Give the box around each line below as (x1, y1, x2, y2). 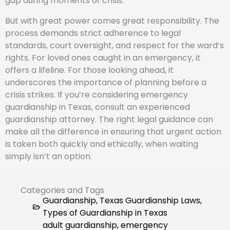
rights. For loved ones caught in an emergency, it (5, 51, 201, 64)
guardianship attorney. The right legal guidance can (5, 113, 213, 125)
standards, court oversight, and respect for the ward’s (5, 39, 224, 51)
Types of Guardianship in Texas (43, 206, 167, 219)
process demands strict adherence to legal (5, 27, 181, 39)
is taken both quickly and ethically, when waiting (5, 138, 198, 150)
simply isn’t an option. (5, 150, 92, 162)
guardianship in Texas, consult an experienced (5, 101, 190, 113)
